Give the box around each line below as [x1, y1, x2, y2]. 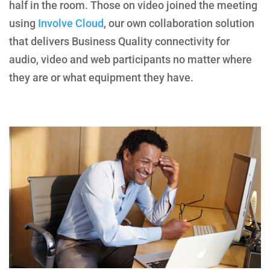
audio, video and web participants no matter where [9, 52, 252, 66]
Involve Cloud [38, 16, 104, 30]
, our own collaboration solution [104, 16, 254, 30]
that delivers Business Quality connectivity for [9, 34, 230, 48]
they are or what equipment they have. [9, 71, 193, 84]
